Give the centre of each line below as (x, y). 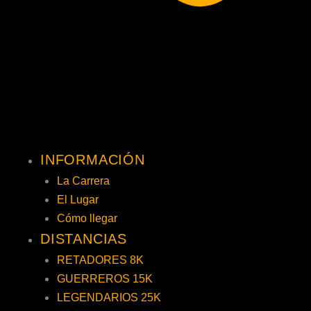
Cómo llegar (87, 218)
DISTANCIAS (84, 239)
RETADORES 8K (100, 260)
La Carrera (83, 181)
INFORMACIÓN (93, 160)
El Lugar (78, 200)
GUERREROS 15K (105, 279)
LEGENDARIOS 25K (109, 297)
